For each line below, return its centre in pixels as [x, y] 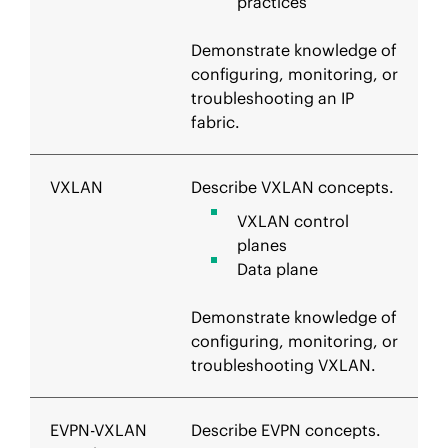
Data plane [277, 269]
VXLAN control [293, 221]
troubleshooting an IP [272, 98]
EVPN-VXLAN [98, 430]
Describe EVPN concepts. [286, 430]
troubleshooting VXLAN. [283, 365]
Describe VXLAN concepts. [292, 187]
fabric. [215, 122]
